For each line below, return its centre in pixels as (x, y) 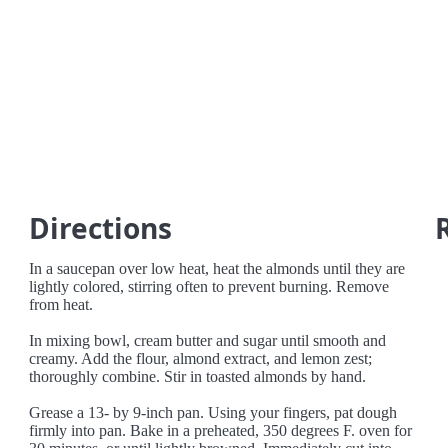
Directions (101, 228)
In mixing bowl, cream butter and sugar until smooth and (208, 340)
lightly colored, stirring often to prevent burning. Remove (209, 286)
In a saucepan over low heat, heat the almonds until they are (217, 268)
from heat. (61, 304)
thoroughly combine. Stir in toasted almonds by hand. (198, 376)
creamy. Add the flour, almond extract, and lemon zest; (201, 358)
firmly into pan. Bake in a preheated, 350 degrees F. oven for (221, 430)
